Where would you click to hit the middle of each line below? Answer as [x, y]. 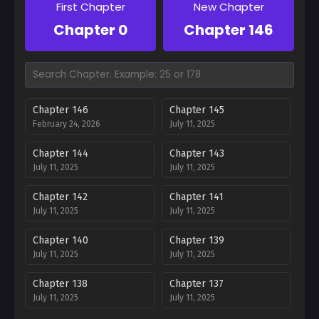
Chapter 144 [61, 153]
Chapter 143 [197, 153]
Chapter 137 [196, 283]
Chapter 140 [61, 240]
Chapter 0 [90, 30]
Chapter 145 [197, 110]
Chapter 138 [60, 283]
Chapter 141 [196, 197]
